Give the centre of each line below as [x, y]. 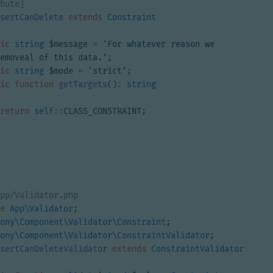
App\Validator [41, 209]
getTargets [83, 84]
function [34, 84]
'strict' [107, 71]
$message [68, 44]
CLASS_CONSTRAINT [102, 111]
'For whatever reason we [158, 44]
